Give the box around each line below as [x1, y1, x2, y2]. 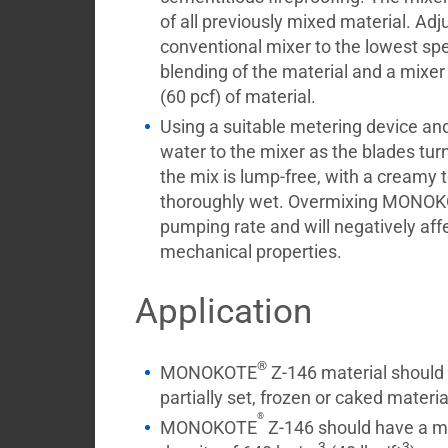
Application [134, 291, 312, 332]
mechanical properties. [159, 241, 342, 262]
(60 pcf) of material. [159, 86, 316, 107]
